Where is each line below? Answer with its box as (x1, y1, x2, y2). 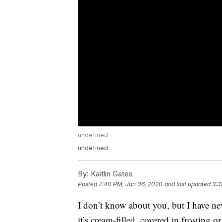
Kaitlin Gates (89, 169, 133, 179)
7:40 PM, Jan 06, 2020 (99, 180, 163, 188)
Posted (78, 180, 99, 188)
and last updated (165, 180, 211, 188)
